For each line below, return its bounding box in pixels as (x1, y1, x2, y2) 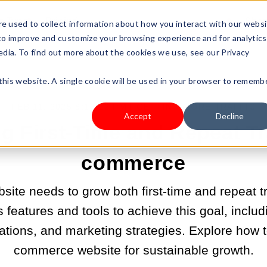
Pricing (45, 16, 77, 27)
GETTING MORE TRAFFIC (136, 103, 256, 111)
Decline (215, 111, 244, 122)
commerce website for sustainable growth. (13, 243, 254, 257)
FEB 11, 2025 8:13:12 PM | (11, 103, 137, 111)
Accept (124, 111, 151, 122)
